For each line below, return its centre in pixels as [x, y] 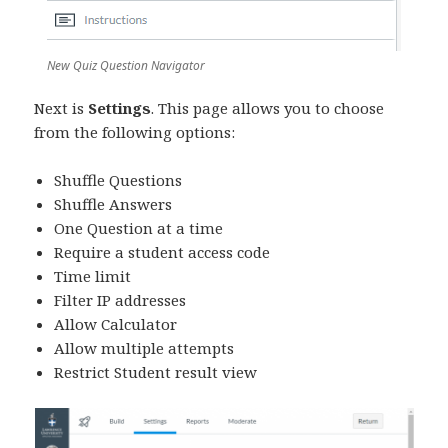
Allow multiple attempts [144, 348]
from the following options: [135, 132]
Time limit [93, 276]
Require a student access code [162, 252]
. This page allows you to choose [268, 108]
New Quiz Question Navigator [126, 66]
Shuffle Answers [113, 204]
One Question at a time [139, 228]
